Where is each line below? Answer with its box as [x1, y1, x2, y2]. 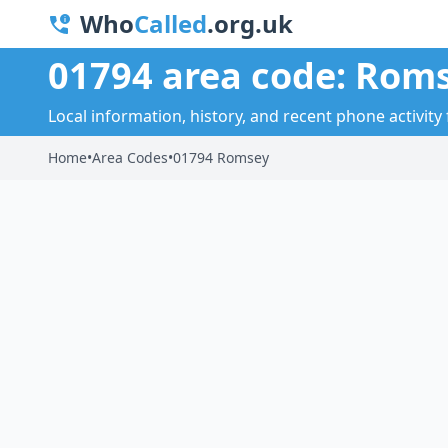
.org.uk [207, 7, 293, 40]
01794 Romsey [173, 148, 269, 167]
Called [134, 7, 207, 40]
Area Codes [92, 148, 168, 167]
